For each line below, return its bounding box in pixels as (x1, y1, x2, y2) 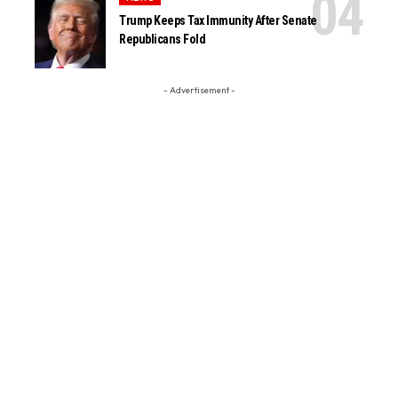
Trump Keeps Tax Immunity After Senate (119, 13, 317, 28)
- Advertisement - (163, 84, 235, 96)
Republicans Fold (119, 32, 206, 47)
